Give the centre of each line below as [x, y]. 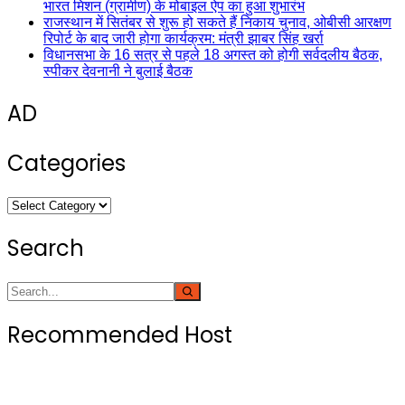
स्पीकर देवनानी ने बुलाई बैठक [118, 71]
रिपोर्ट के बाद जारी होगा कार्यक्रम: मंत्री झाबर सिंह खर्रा [184, 39]
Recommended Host [120, 334]
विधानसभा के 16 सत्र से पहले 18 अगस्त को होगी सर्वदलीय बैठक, [213, 55]
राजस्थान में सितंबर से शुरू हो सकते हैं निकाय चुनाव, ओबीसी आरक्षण [217, 23]
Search [46, 248]
